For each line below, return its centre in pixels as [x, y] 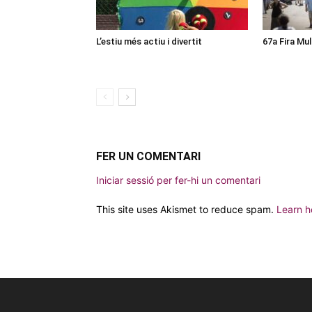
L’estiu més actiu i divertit [149, 41]
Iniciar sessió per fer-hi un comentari [178, 180]
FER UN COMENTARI [148, 156]
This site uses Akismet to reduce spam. [186, 209]
